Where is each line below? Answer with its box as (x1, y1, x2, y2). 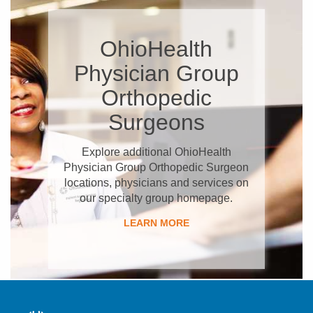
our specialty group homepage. (80, 192, 233, 205)
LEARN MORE (123, 217, 189, 229)
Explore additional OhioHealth (81, 146, 231, 159)
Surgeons (108, 110, 205, 136)
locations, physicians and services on (64, 177, 249, 189)
